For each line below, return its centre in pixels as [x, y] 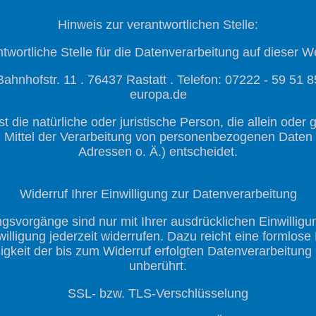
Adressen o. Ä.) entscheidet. [158, 151]
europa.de [158, 94]
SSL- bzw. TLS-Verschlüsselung [158, 293]
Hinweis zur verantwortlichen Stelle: [158, 24]
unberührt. [158, 266]
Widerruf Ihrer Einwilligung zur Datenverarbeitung [158, 194]
